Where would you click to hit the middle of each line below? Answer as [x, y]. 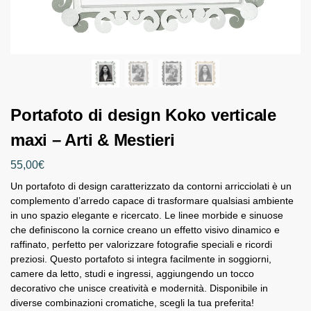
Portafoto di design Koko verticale [143, 115]
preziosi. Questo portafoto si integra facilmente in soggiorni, [141, 259]
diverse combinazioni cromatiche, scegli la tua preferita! [132, 302]
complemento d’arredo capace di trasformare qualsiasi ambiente [152, 200]
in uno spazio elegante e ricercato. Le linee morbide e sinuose [147, 215]
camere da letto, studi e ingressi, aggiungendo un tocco [132, 273]
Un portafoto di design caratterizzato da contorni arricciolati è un [151, 186]
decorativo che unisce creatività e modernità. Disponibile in [139, 288]
